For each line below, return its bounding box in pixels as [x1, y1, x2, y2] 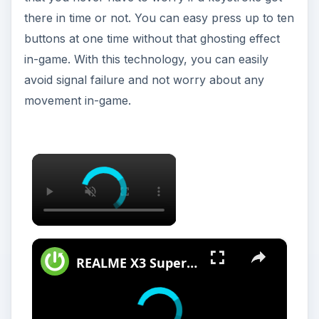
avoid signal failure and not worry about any [23, 73, 264, 88]
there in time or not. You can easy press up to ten [23, 11, 294, 26]
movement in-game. [23, 93, 131, 108]
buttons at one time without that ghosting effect [23, 31, 280, 46]
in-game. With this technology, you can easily [23, 52, 268, 67]
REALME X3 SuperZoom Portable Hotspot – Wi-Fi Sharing [186, 254, 197, 272]
